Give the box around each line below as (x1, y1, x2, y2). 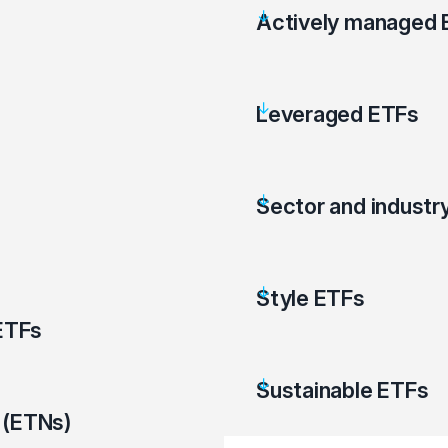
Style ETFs (256, 285, 365, 311)
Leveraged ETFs (256, 101, 419, 127)
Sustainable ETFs (256, 377, 429, 403)
